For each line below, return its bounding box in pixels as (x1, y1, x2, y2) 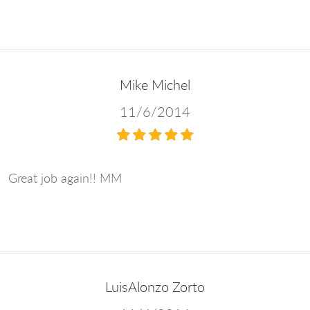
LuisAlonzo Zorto (105, 277, 205, 297)
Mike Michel (120, 75, 190, 94)
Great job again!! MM (8, 170, 122, 187)
